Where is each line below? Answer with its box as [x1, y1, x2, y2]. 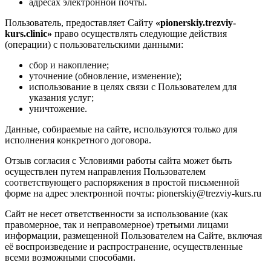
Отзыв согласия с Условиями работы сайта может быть [5, 155, 232, 166]
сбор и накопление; [29, 59, 109, 70]
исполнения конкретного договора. [5, 134, 151, 145]
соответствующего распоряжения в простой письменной [5, 177, 240, 188]
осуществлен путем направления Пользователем [5, 166, 206, 177]
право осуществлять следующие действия [52, 28, 227, 39]
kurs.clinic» [5, 28, 52, 39]
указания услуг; [29, 92, 94, 103]
